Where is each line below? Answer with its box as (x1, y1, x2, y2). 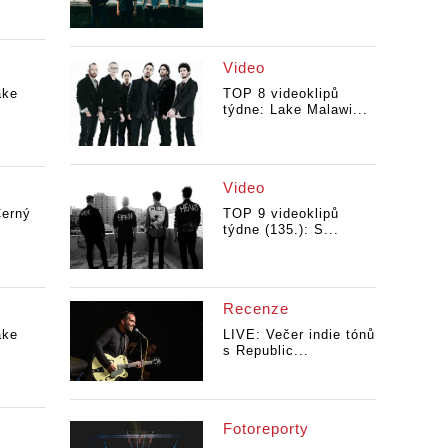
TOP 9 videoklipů (222, 206, 339, 222)
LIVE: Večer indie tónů (222, 326, 375, 342)
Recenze (222, 299, 289, 317)
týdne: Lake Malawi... (222, 101, 368, 117)
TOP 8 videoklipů (222, 85, 339, 101)
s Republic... (222, 342, 309, 358)
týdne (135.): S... (222, 222, 339, 238)
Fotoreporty (222, 420, 309, 438)
